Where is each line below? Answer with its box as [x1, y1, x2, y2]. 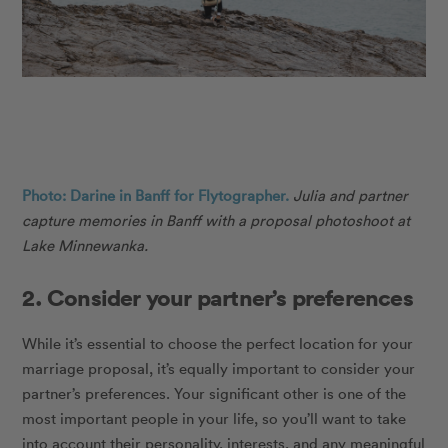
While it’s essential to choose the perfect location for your [22, 332, 414, 353]
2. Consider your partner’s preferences [22, 281, 413, 312]
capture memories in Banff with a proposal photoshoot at [22, 209, 411, 230]
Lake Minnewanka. [22, 234, 149, 255]
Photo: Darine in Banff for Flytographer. [22, 184, 290, 205]
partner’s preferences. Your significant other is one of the [22, 382, 407, 403]
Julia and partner [293, 184, 409, 205]
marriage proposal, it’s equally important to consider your [22, 357, 416, 378]
